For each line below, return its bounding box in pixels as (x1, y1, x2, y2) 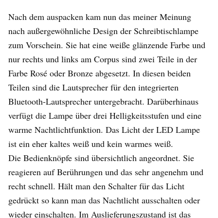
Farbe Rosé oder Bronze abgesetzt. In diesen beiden (8, 67, 191, 79)
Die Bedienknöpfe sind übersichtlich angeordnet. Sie (8, 151, 194, 163)
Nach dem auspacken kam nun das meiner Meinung (8, 10, 191, 22)
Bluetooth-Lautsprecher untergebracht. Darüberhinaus (8, 95, 199, 107)
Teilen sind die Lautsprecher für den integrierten (8, 81, 179, 93)
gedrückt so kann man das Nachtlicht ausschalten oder (8, 194, 200, 206)
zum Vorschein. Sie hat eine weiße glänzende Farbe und (8, 38, 205, 51)
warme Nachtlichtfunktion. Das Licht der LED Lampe (8, 123, 200, 135)
